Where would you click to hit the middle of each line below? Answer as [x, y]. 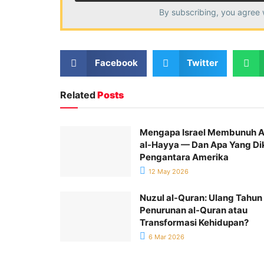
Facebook [116, 63]
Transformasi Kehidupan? [194, 222]
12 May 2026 [168, 171]
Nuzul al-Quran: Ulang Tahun [201, 197]
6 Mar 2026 [166, 237]
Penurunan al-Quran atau [194, 210]
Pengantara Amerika [184, 157]
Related [78, 95]
